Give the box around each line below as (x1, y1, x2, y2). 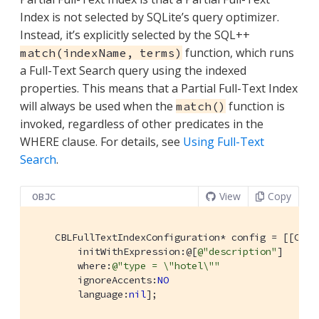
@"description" (197, 245, 277, 258)
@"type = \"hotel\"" (112, 259, 220, 273)
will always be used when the (20, 98, 176, 115)
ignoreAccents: (32, 273, 157, 287)
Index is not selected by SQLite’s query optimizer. (20, 9, 279, 26)
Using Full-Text (183, 134, 264, 150)
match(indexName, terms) (20, 46, 182, 61)
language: (32, 288, 129, 301)
